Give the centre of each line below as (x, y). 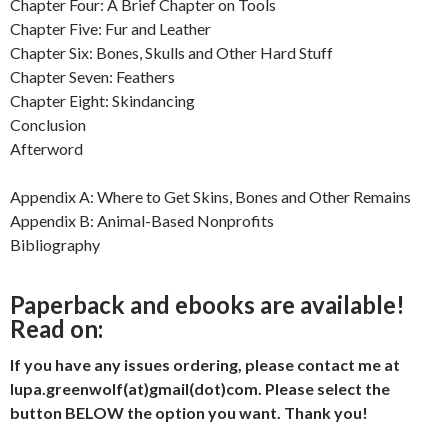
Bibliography (55, 245)
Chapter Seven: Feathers (92, 77)
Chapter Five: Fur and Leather (110, 29)
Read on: (56, 329)
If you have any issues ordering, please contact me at (205, 365)
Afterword (46, 149)
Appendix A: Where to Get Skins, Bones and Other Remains (210, 197)
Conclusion (48, 125)
